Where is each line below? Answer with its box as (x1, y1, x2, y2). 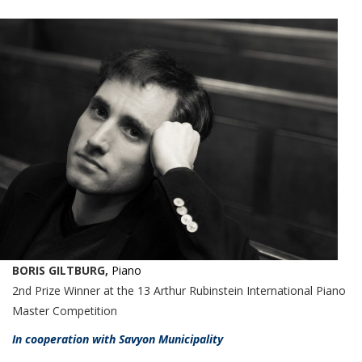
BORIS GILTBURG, (12, 262, 112, 278)
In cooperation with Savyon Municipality (12, 330, 223, 347)
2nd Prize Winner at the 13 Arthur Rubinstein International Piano (12, 282, 346, 298)
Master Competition (12, 302, 117, 318)
